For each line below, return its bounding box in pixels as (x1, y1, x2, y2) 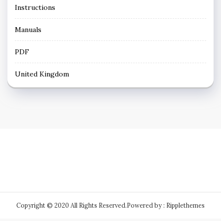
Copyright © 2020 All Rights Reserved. (16, 202, 127, 210)
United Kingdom (15, 70, 69, 79)
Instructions (15, 3, 55, 12)
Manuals (15, 25, 41, 35)
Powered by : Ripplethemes (127, 202, 205, 210)
